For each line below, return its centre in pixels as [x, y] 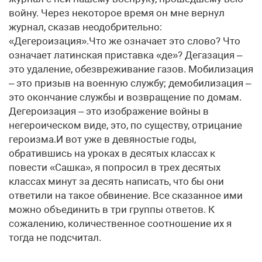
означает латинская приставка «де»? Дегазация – [125, 55]
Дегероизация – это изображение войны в [109, 111]
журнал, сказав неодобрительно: [85, 27]
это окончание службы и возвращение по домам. [125, 97]
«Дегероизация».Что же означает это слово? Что [125, 41]
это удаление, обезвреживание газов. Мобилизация [131, 69]
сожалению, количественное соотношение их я [120, 223]
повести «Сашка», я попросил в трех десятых [115, 167]
